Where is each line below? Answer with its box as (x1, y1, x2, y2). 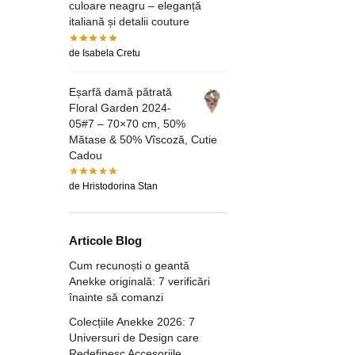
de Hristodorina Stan (69, 181, 158, 193)
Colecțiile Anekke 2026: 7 (69, 315, 195, 329)
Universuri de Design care (69, 331, 199, 345)
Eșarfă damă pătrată (69, 85, 172, 98)
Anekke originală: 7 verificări (69, 275, 210, 288)
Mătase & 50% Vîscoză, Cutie (69, 132, 217, 146)
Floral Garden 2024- (69, 101, 171, 114)
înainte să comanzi (69, 291, 163, 304)
